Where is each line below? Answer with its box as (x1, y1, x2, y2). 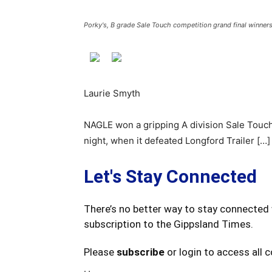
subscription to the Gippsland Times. (84, 218, 253, 230)
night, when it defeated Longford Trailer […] (84, 135, 270, 146)
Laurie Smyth (84, 87, 140, 99)
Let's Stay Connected (84, 166, 257, 187)
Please (84, 246, 117, 258)
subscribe (117, 246, 165, 258)
